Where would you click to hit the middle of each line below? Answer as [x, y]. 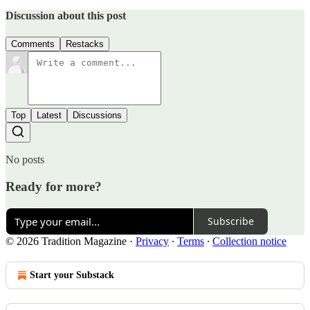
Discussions [97, 116]
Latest [49, 116]
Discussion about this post [66, 16]
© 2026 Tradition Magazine [66, 241]
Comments [33, 44]
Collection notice [249, 241]
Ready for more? [54, 187]
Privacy [152, 241]
